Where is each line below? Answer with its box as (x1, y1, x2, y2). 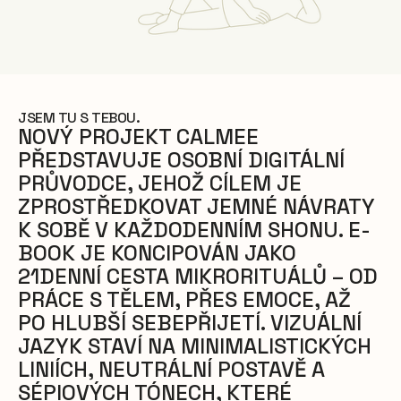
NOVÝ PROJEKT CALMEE (18, 122, 259, 150)
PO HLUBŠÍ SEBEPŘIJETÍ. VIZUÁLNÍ (18, 308, 362, 337)
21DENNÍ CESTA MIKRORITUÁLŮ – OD (18, 261, 378, 290)
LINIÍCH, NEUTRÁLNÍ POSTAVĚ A (18, 354, 325, 383)
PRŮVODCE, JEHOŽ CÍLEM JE (18, 168, 302, 197)
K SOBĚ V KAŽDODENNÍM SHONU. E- (18, 215, 371, 243)
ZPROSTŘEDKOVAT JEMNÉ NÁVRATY (18, 192, 375, 220)
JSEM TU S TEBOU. (18, 107, 140, 127)
